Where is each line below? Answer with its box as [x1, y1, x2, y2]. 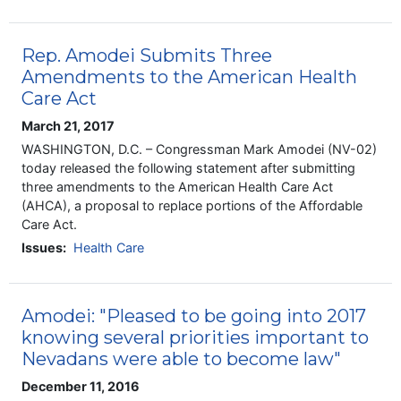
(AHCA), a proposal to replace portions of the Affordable [21, 198, 363, 214]
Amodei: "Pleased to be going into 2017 [21, 304, 367, 327]
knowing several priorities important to [21, 326, 370, 348]
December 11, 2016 [21, 378, 141, 394]
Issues [21, 240, 64, 256]
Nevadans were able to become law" [21, 347, 342, 370]
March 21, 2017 [21, 118, 115, 134]
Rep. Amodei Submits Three [21, 45, 273, 67]
